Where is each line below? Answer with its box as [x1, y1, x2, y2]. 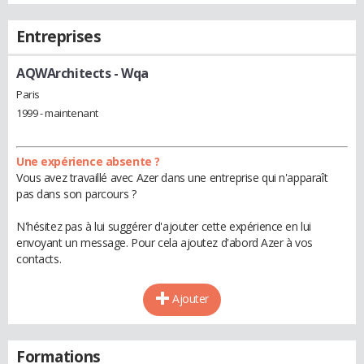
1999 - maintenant [16, 105, 98, 120]
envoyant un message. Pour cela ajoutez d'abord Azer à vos [16, 234, 314, 250]
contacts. [16, 250, 62, 266]
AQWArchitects [16, 64, 111, 82]
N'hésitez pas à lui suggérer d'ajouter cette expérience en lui [16, 218, 311, 234]
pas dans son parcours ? [16, 185, 136, 201]
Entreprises [16, 26, 102, 47]
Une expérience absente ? [16, 153, 160, 169]
